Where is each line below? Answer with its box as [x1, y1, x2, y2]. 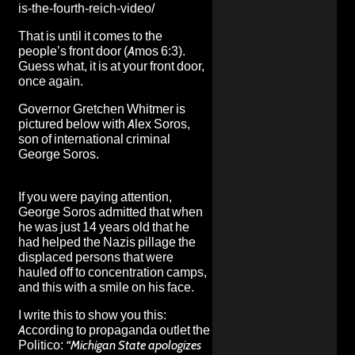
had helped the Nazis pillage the [18, 234, 196, 250]
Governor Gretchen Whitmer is [18, 101, 185, 116]
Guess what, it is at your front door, [18, 58, 204, 74]
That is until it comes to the [18, 28, 162, 44]
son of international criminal [18, 131, 170, 147]
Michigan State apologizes [71, 337, 201, 353]
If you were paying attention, [18, 189, 172, 204]
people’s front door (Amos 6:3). [18, 43, 185, 59]
